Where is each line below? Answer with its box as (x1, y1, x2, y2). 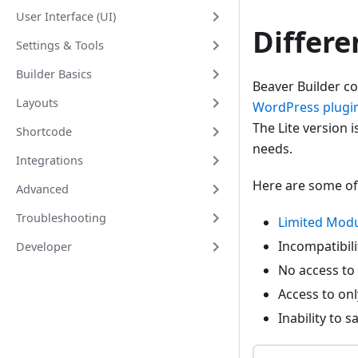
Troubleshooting (16, 210, 106, 225)
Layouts (16, 95, 58, 110)
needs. (253, 140, 292, 158)
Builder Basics (16, 66, 92, 82)
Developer (16, 239, 72, 254)
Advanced (16, 181, 69, 197)
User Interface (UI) (16, 9, 116, 24)
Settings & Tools (16, 38, 104, 53)
